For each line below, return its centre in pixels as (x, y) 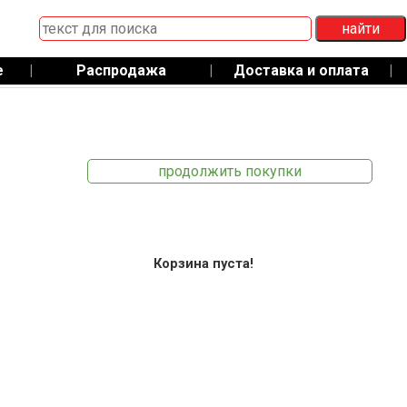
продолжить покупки (230, 171)
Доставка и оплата (301, 70)
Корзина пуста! (203, 263)
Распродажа (121, 70)
